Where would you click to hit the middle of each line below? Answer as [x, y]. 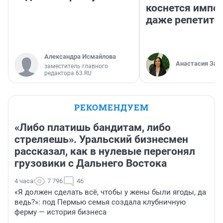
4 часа [24, 181]
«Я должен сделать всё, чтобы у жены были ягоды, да [110, 192]
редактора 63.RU [68, 73]
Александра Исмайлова [80, 57]
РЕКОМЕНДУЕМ [111, 108]
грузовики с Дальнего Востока [91, 164]
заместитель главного [76, 66]
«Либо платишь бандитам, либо [93, 128]
